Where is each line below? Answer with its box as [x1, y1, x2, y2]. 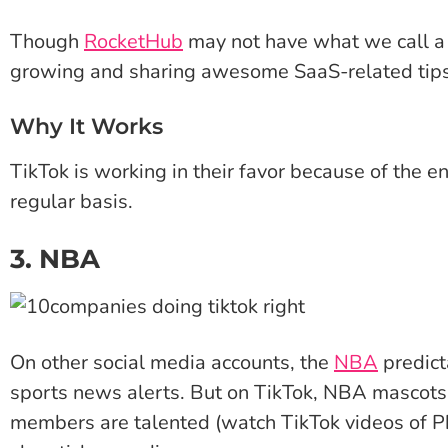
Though [10, 28, 84, 56]
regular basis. [10, 188, 133, 216]
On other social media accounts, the [10, 349, 334, 377]
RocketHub [84, 28, 183, 56]
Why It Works [10, 113, 163, 141]
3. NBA [10, 243, 100, 276]
